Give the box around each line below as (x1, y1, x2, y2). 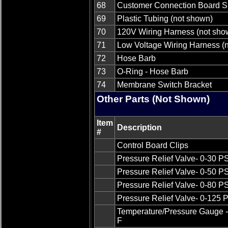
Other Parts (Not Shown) (97, 94, 210, 105)
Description (117, 123, 162, 132)
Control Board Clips (117, 141, 188, 150)
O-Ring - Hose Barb (117, 67, 188, 76)
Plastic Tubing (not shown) (117, 14, 213, 23)
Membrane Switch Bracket (117, 80, 212, 90)
